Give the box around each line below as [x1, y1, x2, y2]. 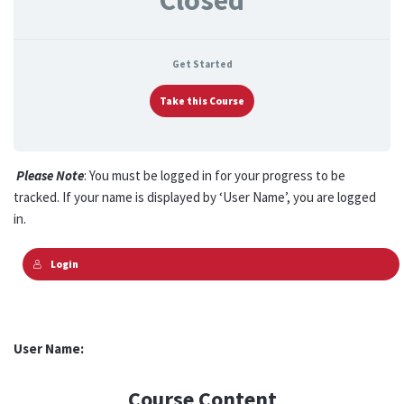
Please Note [16, 166, 84, 184]
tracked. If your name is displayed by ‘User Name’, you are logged [14, 188, 376, 206]
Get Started [171, 57, 233, 70]
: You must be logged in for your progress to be [84, 166, 345, 184]
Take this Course [160, 95, 244, 107]
